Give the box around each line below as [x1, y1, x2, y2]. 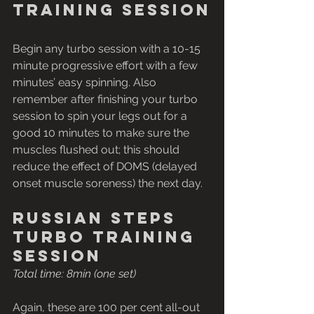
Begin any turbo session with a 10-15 [13, 42, 203, 56]
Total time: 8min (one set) [13, 267, 136, 281]
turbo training [13, 227, 202, 247]
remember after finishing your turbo [13, 93, 200, 107]
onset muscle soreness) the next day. [13, 177, 203, 191]
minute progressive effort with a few [13, 59, 200, 73]
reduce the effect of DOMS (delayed [13, 160, 200, 174]
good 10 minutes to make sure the [13, 126, 192, 140]
